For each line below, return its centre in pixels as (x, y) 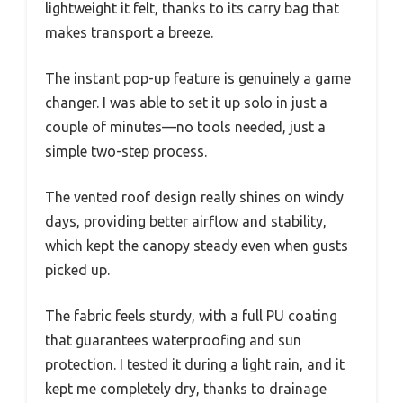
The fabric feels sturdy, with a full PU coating (191, 315)
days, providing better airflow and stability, (186, 221)
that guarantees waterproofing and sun (173, 340)
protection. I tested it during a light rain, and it (195, 364)
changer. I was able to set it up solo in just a (186, 102)
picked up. (77, 269)
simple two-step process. (126, 151)
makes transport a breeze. (129, 32)
